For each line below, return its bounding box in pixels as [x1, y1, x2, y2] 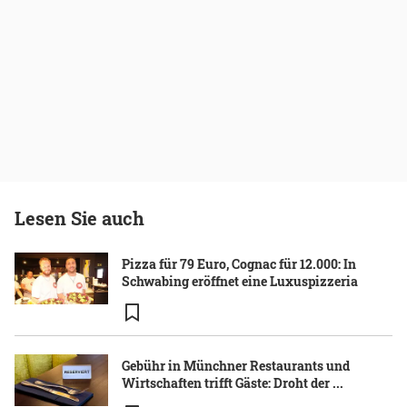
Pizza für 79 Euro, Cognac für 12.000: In [122, 254, 356, 273]
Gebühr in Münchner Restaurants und [122, 356, 350, 374]
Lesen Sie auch [15, 205, 144, 230]
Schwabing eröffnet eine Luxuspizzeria [122, 272, 358, 290]
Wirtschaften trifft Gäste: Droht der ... [122, 373, 343, 392]
